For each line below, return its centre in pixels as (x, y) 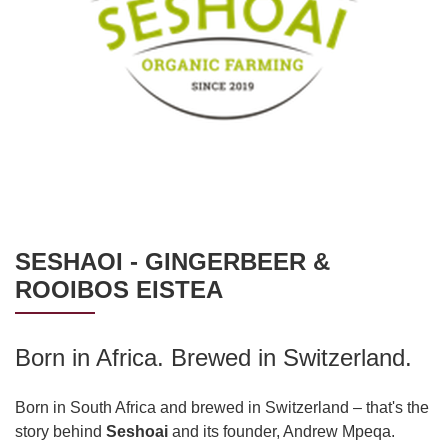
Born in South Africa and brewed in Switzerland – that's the (222, 407)
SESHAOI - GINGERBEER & (172, 261)
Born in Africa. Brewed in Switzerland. (213, 357)
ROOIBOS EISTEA (119, 289)
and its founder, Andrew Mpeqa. (281, 431)
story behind (60, 431)
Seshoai (137, 431)
